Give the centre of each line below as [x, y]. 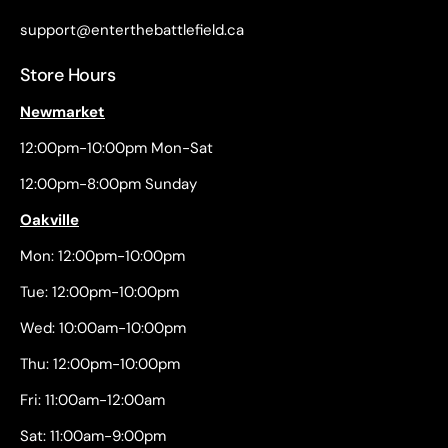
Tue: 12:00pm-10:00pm [99, 292]
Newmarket [62, 112]
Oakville [49, 220]
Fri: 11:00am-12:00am [92, 400]
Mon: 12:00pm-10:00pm [102, 256]
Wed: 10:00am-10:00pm [103, 328]
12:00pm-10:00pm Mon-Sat [116, 148]
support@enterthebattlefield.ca [132, 30]
